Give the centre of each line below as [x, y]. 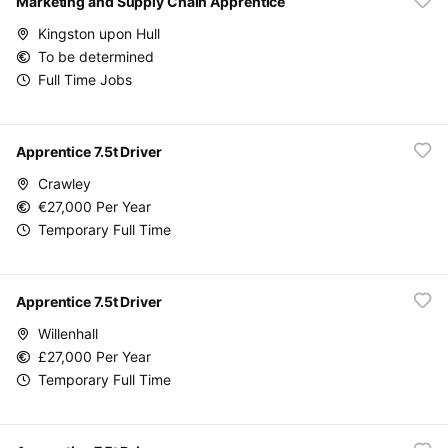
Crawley [64, 183]
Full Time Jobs [85, 79]
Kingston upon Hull [99, 33]
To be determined [96, 56]
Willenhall [68, 333]
